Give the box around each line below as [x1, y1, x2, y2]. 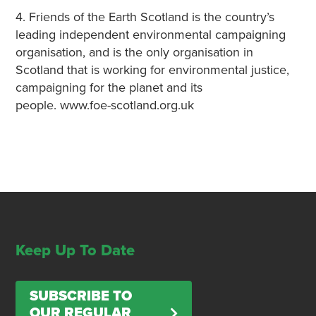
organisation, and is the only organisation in [15, 44, 253, 60]
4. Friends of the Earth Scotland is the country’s [15, 9, 274, 25]
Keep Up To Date [15, 241, 135, 260]
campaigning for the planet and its [15, 80, 202, 95]
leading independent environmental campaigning [15, 27, 286, 42]
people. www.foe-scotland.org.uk [15, 97, 194, 113]
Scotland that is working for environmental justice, [15, 62, 289, 78]
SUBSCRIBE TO [29, 288, 132, 305]
